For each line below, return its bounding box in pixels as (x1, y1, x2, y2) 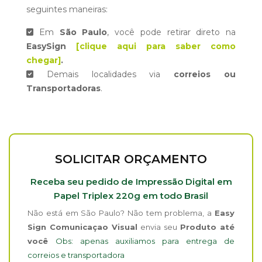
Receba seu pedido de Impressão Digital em (30, 175, 232, 187)
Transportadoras (26, 82, 101, 94)
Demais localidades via (33, 68, 174, 80)
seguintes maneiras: (26, 4, 108, 15)
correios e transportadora (27, 250, 125, 260)
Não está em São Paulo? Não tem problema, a (27, 208, 215, 218)
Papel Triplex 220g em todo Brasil (54, 189, 208, 201)
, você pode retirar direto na (107, 26, 236, 37)
